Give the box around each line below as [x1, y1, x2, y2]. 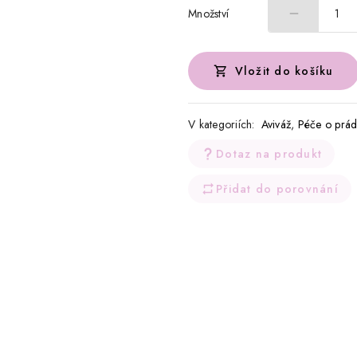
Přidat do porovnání [216, 181, 339, 198]
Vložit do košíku [234, 63, 334, 80]
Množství [188, 5, 229, 22]
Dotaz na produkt [216, 146, 323, 163]
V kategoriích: [188, 116, 255, 133]
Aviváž [261, 116, 291, 133]
